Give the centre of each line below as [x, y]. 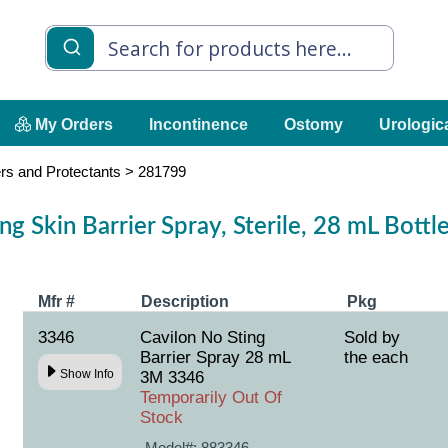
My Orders [72, 124]
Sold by [372, 337]
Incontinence [198, 124]
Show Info [86, 373]
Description [184, 301]
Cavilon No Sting [202, 337]
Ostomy [313, 124]
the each [376, 357]
